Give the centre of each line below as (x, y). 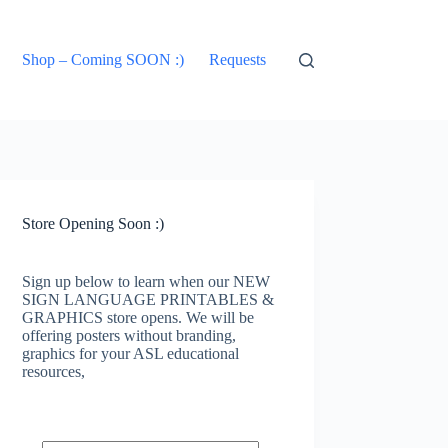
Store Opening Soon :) (93, 223)
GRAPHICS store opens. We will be (138, 317)
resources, (54, 371)
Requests (238, 59)
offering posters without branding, (129, 335)
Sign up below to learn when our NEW (146, 281)
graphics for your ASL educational (131, 353)
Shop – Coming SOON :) (103, 59)
